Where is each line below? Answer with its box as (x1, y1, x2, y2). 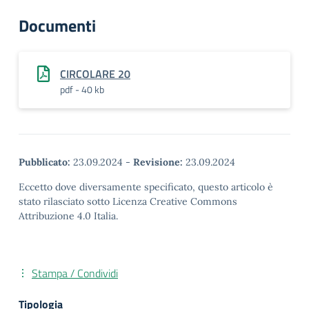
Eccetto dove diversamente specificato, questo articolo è (19, 181, 273, 193)
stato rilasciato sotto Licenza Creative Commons (19, 195, 237, 208)
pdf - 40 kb (60, 82, 104, 97)
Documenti (19, 13, 96, 38)
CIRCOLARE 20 (60, 66, 130, 82)
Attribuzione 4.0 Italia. (19, 210, 118, 222)
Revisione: (133, 156, 183, 168)
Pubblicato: (19, 156, 70, 168)
